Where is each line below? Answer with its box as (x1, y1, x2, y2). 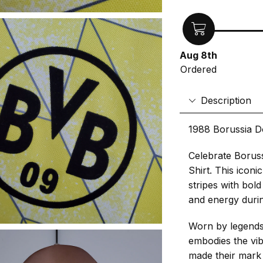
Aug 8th (180, 49, 218, 62)
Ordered (180, 63, 217, 76)
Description (201, 95, 252, 106)
